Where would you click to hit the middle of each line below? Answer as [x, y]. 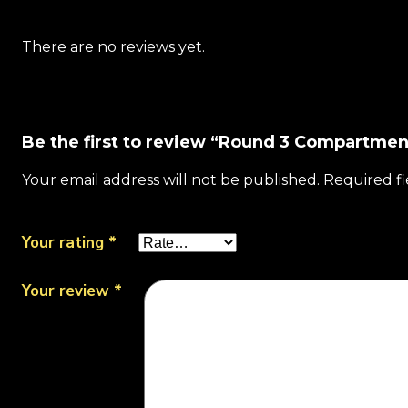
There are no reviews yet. [113, 47]
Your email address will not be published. [171, 180]
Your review [68, 291]
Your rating [65, 243]
